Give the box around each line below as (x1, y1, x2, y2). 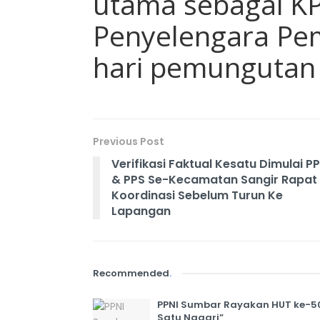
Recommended (93, 266, 169, 281)
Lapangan (111, 203, 171, 220)
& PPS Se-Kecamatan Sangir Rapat (111, 171, 317, 189)
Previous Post (93, 134, 164, 149)
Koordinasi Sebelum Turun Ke (111, 187, 283, 204)
